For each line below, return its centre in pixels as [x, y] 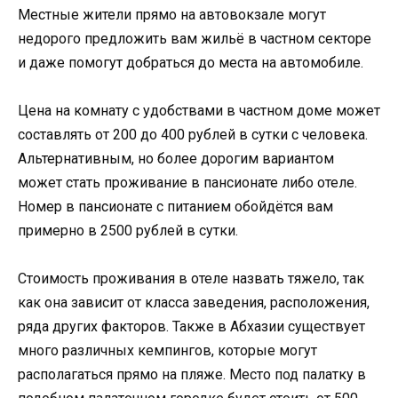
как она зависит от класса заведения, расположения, [194, 303]
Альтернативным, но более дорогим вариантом [176, 158]
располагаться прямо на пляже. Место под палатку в [192, 375]
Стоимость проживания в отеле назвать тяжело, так [191, 279]
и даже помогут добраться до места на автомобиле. [191, 62]
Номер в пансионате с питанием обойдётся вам [175, 206]
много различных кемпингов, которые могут [167, 351]
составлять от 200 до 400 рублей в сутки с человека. [193, 134]
